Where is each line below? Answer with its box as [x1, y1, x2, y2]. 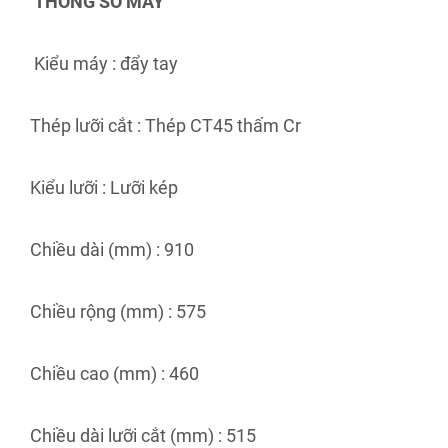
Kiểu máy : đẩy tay [34, 52, 178, 74]
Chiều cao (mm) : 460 [30, 362, 199, 384]
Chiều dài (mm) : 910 [30, 238, 194, 260]
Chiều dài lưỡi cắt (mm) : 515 [30, 424, 256, 446]
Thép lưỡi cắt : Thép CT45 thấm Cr [30, 114, 301, 136]
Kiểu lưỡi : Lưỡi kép [30, 176, 178, 198]
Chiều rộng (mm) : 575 [30, 300, 206, 322]
